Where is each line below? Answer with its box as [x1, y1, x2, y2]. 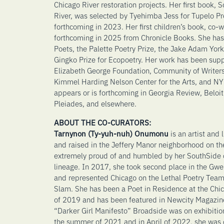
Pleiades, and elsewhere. [53, 97, 136, 108]
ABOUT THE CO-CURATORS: [53, 116, 151, 127]
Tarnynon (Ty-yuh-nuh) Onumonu [53, 127, 168, 138]
